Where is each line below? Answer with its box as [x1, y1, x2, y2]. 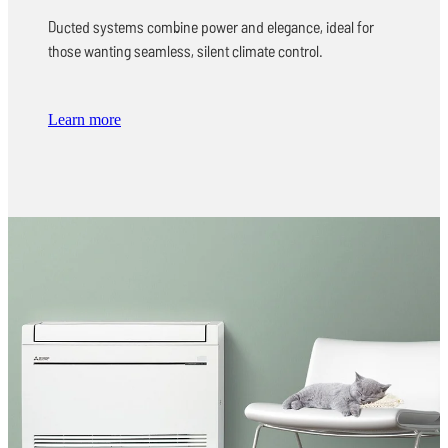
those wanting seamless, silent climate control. [48, 39, 323, 61]
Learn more [48, 110, 121, 128]
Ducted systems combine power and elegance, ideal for [48, 15, 374, 37]
